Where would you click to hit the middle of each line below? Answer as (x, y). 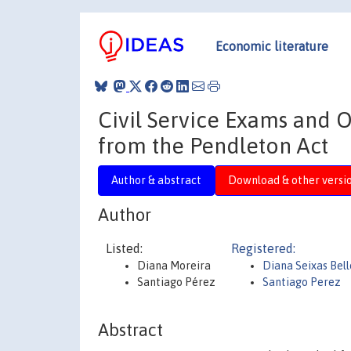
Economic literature (272, 46)
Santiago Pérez (176, 282)
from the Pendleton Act (213, 145)
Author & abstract (156, 180)
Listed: (124, 248)
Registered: (263, 248)
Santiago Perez (302, 282)
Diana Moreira (174, 266)
